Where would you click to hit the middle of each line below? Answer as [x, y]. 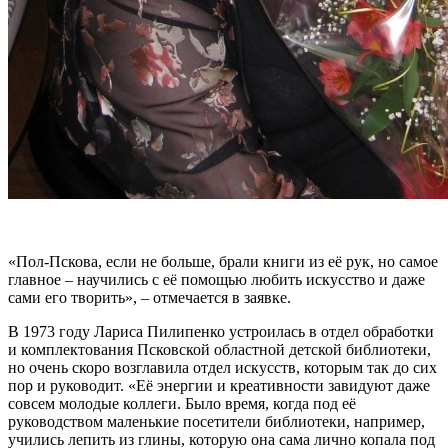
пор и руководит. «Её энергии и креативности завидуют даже [219, 386]
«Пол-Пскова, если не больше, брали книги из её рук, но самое [223, 262]
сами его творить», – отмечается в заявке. [149, 298]
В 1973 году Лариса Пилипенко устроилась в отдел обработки [221, 332]
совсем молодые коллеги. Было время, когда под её [182, 404]
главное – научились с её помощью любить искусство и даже [216, 280]
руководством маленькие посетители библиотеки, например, [216, 422]
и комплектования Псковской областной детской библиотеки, [219, 350]
